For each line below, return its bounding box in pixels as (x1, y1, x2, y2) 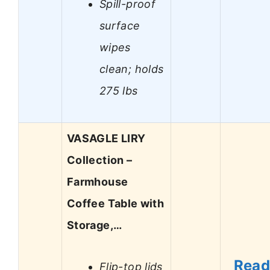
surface (99, 19, 140, 32)
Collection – (67, 154, 133, 167)
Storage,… (67, 219, 122, 232)
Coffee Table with (67, 197, 165, 210)
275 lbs (99, 84, 138, 97)
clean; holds (99, 62, 164, 75)
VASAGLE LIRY (67, 132, 146, 145)
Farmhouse (67, 175, 128, 189)
